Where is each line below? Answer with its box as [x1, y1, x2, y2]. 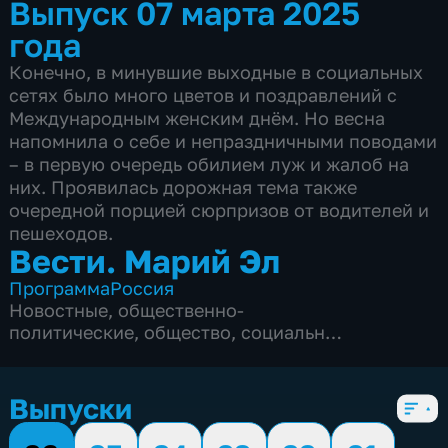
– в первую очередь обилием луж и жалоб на [9, 153, 410, 176]
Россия [110, 277, 175, 300]
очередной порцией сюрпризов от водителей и [9, 199, 430, 222]
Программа [9, 277, 111, 300]
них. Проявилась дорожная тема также [9, 176, 358, 199]
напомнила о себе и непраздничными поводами [9, 130, 438, 153]
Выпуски [9, 391, 133, 425]
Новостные [9, 299, 109, 322]
